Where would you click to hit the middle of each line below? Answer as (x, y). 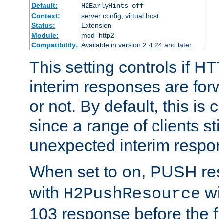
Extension (96, 25)
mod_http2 (98, 35)
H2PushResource (132, 194)
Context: (45, 15)
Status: (43, 25)
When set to (76, 171)
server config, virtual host (120, 15)
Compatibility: (55, 45)
